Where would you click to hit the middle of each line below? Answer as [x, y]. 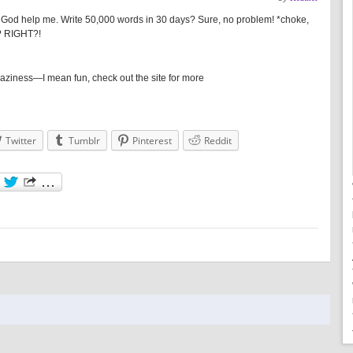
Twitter [21, 141]
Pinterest [152, 141]
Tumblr [84, 141]
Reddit [218, 141]
